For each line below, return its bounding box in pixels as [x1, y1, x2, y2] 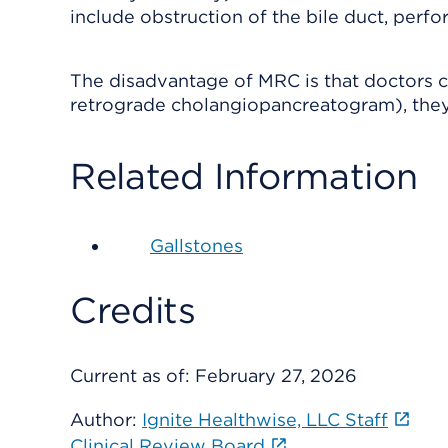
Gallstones [150, 235, 243, 256]
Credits [70, 288, 196, 332]
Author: [70, 409, 142, 430]
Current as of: [70, 365, 195, 386]
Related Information [70, 154, 418, 198]
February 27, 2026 [195, 365, 357, 386]
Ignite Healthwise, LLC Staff [142, 409, 388, 430]
